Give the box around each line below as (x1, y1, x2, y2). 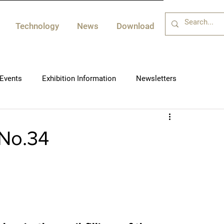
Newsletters (136, 73, 176, 83)
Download (116, 21, 154, 31)
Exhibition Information (42, 73, 116, 83)
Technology (15, 21, 59, 31)
